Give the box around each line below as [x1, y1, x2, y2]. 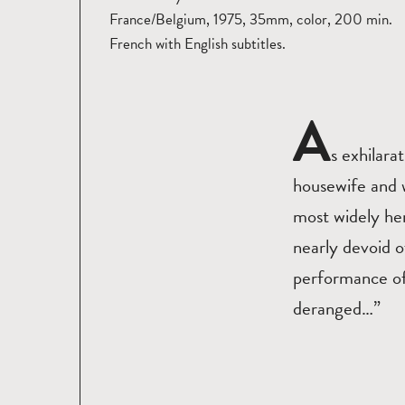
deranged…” [293, 294, 381, 323]
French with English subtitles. [108, 32, 286, 55]
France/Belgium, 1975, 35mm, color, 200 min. [108, 7, 392, 31]
